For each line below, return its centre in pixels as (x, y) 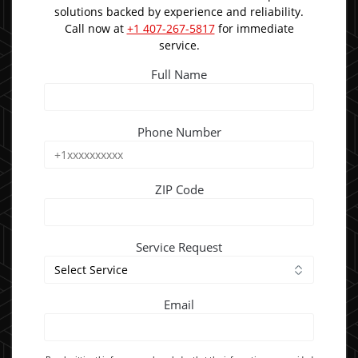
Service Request (179, 247)
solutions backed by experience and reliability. (179, 11)
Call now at (95, 28)
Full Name (179, 74)
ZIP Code (179, 189)
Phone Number (179, 131)
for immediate (254, 28)
